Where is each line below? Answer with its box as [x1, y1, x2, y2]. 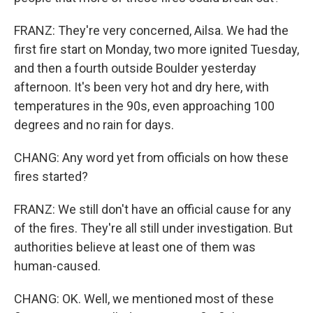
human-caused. [14, 259, 101, 273]
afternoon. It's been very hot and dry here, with [14, 80, 269, 94]
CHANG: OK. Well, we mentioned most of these [14, 291, 274, 306]
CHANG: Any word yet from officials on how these [14, 150, 289, 165]
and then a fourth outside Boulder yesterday [14, 61, 256, 75]
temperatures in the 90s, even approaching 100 [14, 99, 275, 113]
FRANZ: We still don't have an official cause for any [14, 202, 291, 217]
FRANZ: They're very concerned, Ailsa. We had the [14, 23, 289, 38]
